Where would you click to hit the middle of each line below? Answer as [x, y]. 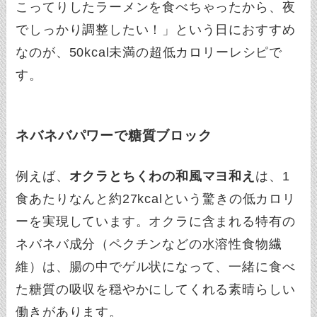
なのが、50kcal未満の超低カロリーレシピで [149, 53]
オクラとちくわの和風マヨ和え [162, 176]
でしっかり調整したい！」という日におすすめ [156, 30]
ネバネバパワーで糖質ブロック [114, 135]
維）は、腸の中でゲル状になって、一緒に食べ [156, 266]
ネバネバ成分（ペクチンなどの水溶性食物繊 [149, 244]
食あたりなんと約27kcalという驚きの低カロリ [156, 198]
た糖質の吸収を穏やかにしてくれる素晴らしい [156, 289]
